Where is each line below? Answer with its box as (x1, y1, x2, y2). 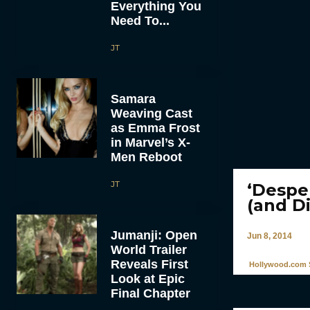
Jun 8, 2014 (246, 230, 292, 241)
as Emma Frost (110, 120, 200, 135)
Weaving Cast (110, 106, 192, 120)
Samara (110, 91, 156, 106)
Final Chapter (110, 286, 190, 300)
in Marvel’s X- (110, 135, 190, 149)
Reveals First (110, 257, 188, 271)
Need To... (110, 13, 170, 28)
